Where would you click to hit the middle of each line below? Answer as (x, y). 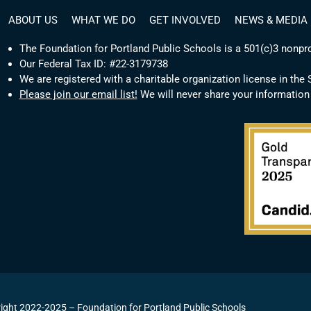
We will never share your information (223, 95)
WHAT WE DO (103, 20)
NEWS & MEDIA (271, 20)
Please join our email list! (78, 95)
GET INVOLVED (185, 20)
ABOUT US (33, 20)
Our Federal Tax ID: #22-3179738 (93, 64)
